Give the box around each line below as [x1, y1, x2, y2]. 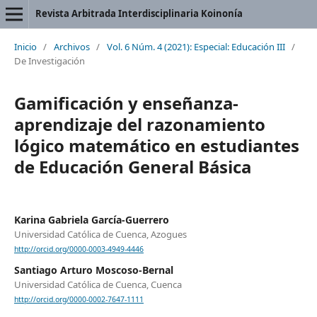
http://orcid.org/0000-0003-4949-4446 [13, 244, 144, 255]
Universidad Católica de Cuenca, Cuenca [13, 278, 182, 292]
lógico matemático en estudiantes [13, 133, 299, 157]
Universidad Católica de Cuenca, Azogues [13, 227, 187, 241]
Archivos [53, 40, 90, 53]
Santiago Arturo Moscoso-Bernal [13, 263, 173, 277]
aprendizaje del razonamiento [13, 112, 265, 136]
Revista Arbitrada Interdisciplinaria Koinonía [35, 7, 243, 20]
